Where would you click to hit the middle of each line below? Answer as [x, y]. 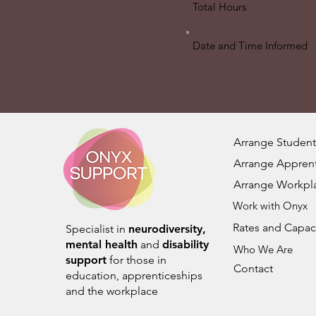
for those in [136, 260]
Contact [253, 268]
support [86, 260]
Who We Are [263, 249]
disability [186, 244]
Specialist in [97, 229]
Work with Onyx [270, 206]
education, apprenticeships [134, 275]
